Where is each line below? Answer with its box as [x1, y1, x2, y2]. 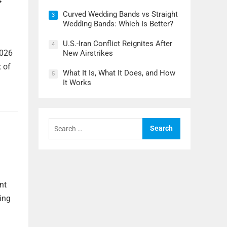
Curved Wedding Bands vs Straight [63, 10, 178, 19]
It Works [63, 78, 91, 88]
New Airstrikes [63, 49, 113, 58]
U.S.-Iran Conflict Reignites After [63, 39, 172, 49]
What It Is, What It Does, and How [63, 68, 175, 78]
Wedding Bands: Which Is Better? [63, 19, 173, 29]
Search [48, 117, 73, 127]
